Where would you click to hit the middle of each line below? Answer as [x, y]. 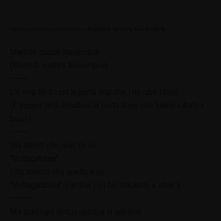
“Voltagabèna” [34, 158]
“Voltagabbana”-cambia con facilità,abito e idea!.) [95, 185]
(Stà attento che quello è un [57, 172]
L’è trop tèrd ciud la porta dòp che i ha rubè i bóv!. [95, 92]
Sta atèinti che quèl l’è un [53, 145]
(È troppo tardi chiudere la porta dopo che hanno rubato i [107, 105]
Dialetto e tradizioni [57, 29]
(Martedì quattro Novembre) [58, 65]
